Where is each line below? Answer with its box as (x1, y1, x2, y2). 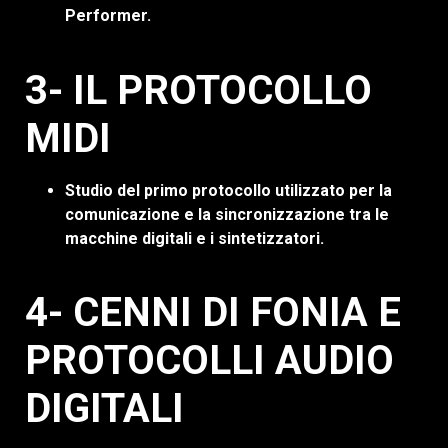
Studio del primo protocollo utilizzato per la (65, 180, 392, 200)
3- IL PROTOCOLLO (25, 66, 372, 114)
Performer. (65, 6, 151, 26)
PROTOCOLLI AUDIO (25, 336, 394, 384)
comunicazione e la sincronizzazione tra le (65, 204, 389, 224)
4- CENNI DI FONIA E (25, 288, 401, 336)
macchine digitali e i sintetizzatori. (65, 228, 324, 248)
